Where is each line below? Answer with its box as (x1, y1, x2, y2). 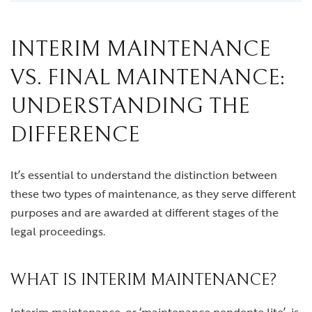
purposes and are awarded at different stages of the (10, 204, 279, 221)
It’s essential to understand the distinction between (10, 166, 277, 184)
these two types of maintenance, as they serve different (10, 185, 296, 203)
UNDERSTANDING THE (10, 93, 250, 120)
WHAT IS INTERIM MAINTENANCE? (10, 270, 276, 290)
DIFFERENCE (10, 122, 140, 148)
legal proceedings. (10, 223, 105, 240)
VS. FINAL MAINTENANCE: (10, 65, 285, 91)
